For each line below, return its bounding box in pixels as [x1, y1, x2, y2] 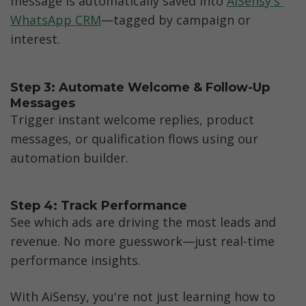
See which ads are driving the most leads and [10, 213, 276, 230]
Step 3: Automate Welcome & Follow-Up [10, 79, 270, 95]
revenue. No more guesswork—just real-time [10, 232, 275, 249]
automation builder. [10, 149, 128, 166]
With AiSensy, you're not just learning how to [10, 288, 275, 305]
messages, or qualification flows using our [10, 130, 258, 147]
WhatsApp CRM [10, 12, 101, 29]
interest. [10, 31, 60, 48]
